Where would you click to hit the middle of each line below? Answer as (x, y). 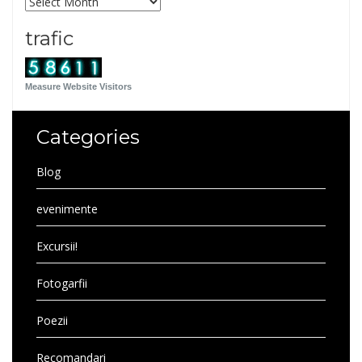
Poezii (52, 320)
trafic (49, 38)
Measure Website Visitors (78, 86)
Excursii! (57, 246)
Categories (88, 137)
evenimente (67, 209)
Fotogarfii (62, 283)
